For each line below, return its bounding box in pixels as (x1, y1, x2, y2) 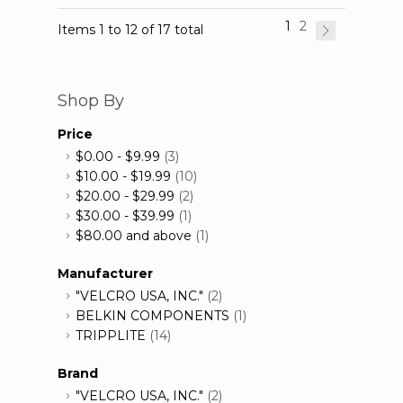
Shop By (58, 91, 124, 112)
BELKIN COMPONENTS (76, 308, 229, 325)
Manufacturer (58, 265, 153, 282)
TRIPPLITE (76, 327, 146, 345)
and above (122, 228, 192, 245)
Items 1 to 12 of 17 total (58, 22, 203, 39)
